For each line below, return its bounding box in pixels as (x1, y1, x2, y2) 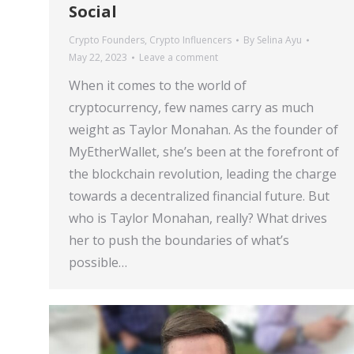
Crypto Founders (69, 33, 145, 47)
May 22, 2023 (69, 51, 127, 65)
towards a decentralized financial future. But (69, 187, 330, 205)
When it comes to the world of (69, 77, 247, 95)
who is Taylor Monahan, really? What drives (69, 209, 327, 228)
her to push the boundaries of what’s (69, 232, 289, 250)
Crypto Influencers (149, 33, 232, 47)
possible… (69, 254, 127, 272)
